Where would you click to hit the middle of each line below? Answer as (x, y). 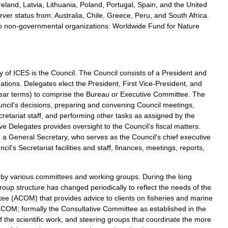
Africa (198, 15)
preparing (70, 105)
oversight (88, 126)
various (22, 176)
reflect (147, 187)
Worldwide (129, 26)
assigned (159, 115)
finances (129, 147)
